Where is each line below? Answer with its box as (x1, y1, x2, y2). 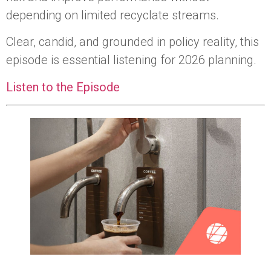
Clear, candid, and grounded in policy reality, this (6, 34, 259, 50)
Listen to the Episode (6, 79, 120, 94)
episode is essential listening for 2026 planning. (6, 53, 260, 68)
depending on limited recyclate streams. (6, 7, 222, 22)
